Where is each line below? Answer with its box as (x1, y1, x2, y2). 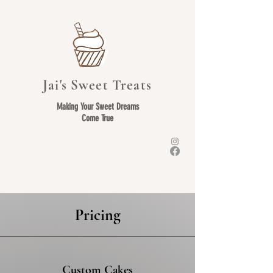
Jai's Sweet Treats (43, 77, 152, 94)
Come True (82, 113, 113, 124)
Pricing (74, 205, 121, 224)
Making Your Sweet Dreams (56, 101, 139, 112)
